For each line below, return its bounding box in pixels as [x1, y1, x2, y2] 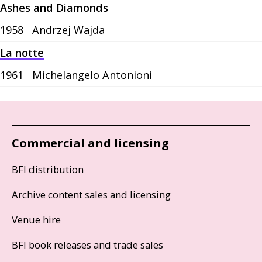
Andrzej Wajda [32, 23, 105, 37]
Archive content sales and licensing [12, 188, 171, 202]
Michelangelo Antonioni [32, 68, 152, 82]
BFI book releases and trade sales [12, 238, 163, 252]
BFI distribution [12, 163, 84, 177]
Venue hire [12, 213, 61, 227]
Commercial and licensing [12, 135, 169, 151]
